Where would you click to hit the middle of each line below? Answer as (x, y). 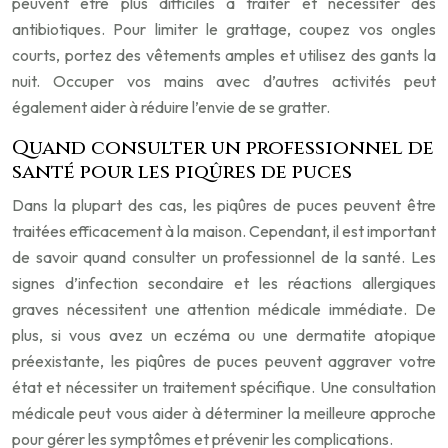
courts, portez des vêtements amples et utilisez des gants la (224, 55)
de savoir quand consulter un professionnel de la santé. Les (224, 257)
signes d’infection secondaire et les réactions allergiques (224, 283)
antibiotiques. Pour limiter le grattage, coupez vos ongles (224, 29)
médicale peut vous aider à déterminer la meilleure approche (224, 413)
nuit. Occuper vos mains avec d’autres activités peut (224, 81)
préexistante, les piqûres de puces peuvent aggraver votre (224, 361)
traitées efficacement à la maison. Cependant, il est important (224, 231)
